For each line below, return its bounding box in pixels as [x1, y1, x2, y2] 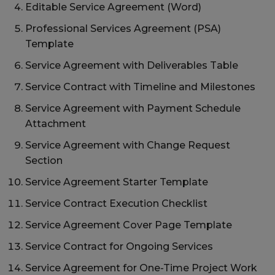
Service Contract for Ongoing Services [25, 241, 213, 253]
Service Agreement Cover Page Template [25, 219, 232, 231]
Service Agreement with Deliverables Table [25, 60, 238, 72]
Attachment [25, 118, 86, 130]
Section [25, 155, 63, 167]
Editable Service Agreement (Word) [25, 1, 201, 14]
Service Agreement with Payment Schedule [25, 103, 241, 115]
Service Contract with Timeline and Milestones [25, 81, 255, 93]
